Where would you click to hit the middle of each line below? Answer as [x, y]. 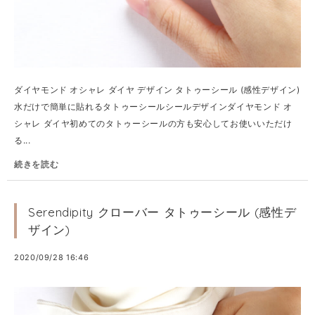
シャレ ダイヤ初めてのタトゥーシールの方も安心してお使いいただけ [153, 123]
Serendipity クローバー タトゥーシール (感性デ [162, 212]
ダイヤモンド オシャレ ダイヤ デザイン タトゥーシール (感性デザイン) [157, 90]
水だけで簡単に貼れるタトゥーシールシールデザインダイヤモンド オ [153, 107]
